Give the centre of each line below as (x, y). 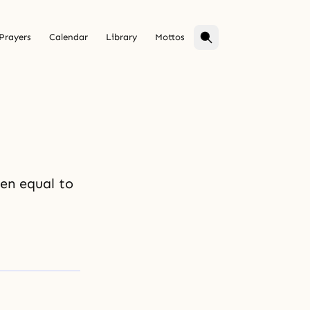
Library (121, 37)
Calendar (69, 37)
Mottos (170, 37)
